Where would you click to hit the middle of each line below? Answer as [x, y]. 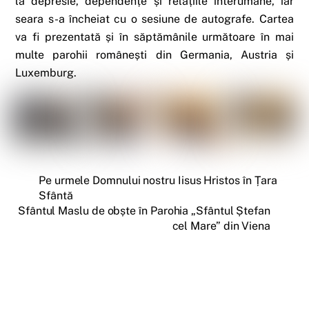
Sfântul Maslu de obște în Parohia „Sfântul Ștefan [144, 210]
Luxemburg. [46, 73]
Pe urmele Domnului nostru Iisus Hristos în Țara [158, 180]
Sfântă [56, 195]
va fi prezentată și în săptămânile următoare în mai [154, 37]
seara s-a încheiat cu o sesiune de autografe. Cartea [154, 19]
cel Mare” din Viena [221, 226]
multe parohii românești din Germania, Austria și [154, 55]
